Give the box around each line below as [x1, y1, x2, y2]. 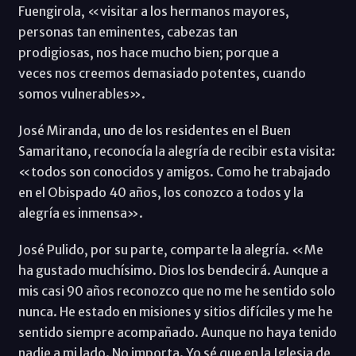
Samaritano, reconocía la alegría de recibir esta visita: [17, 142, 335, 159]
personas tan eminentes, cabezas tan [17, 23, 238, 40]
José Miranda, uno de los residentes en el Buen [17, 122, 291, 138]
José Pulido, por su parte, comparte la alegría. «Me [17, 241, 323, 257]
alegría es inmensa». [17, 204, 143, 221]
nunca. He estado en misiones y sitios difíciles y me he [17, 303, 333, 319]
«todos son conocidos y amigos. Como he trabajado [17, 163, 331, 180]
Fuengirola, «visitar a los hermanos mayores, [17, 2, 289, 19]
